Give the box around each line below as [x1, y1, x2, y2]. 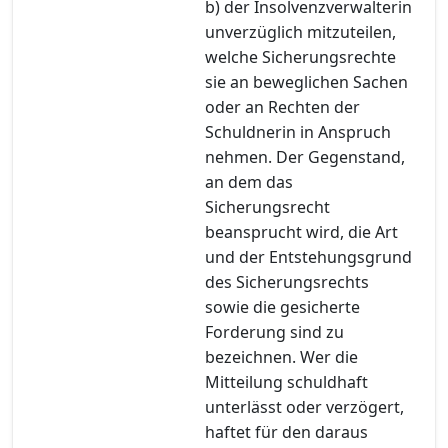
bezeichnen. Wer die [205, 345, 358, 368]
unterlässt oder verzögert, [205, 395, 404, 418]
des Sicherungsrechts [205, 270, 369, 293]
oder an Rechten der [205, 95, 360, 118]
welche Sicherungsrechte [205, 45, 396, 68]
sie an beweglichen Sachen [205, 70, 408, 93]
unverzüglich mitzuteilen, [205, 20, 396, 43]
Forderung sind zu [205, 320, 344, 343]
